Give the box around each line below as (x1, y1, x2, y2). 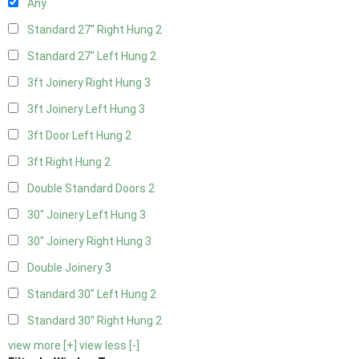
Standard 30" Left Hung (27, 288, 150, 301)
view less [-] (79, 339, 139, 353)
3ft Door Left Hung (27, 129, 125, 143)
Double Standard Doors (27, 182, 148, 196)
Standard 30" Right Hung (27, 314, 155, 328)
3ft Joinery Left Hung (27, 103, 139, 116)
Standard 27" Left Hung (27, 50, 150, 63)
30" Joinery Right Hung (27, 235, 145, 248)
